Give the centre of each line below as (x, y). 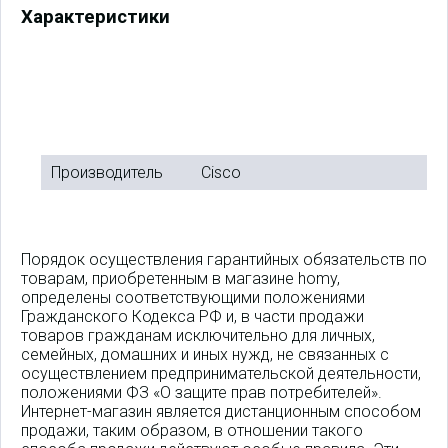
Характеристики (95, 17)
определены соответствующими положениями (193, 297)
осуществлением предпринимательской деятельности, (221, 373)
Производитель (107, 172)
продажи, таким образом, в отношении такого (192, 430)
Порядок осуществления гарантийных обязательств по (224, 259)
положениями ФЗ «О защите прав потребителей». (201, 392)
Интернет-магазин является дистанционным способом (221, 411)
